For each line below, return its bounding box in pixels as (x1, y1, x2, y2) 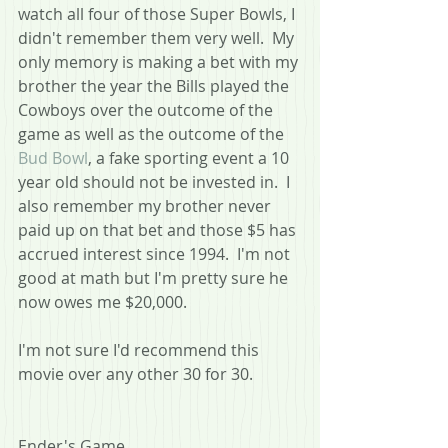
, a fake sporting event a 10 (88, 146, 293, 169)
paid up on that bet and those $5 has (18, 218, 300, 241)
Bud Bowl (18, 146, 88, 169)
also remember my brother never (18, 194, 275, 217)
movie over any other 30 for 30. (18, 362, 253, 385)
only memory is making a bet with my (18, 50, 302, 73)
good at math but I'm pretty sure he (18, 266, 292, 289)
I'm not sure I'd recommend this (18, 338, 263, 361)
